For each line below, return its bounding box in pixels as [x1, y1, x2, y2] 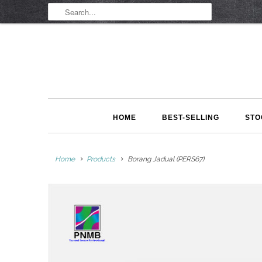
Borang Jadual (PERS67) [125, 155, 204, 164]
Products [87, 155, 116, 164]
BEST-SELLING [161, 113, 219, 122]
